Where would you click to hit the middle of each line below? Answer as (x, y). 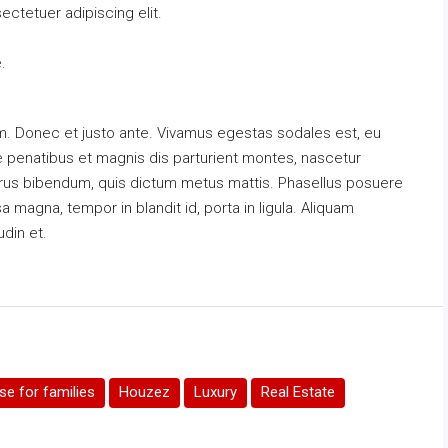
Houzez (144, 391)
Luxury (215, 391)
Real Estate (298, 391)
